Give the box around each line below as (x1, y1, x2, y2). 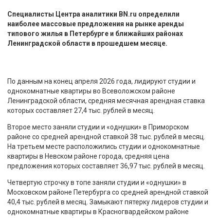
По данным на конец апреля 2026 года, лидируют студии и (7, 77, 196, 85)
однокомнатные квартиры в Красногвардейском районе (7, 207, 189, 216)
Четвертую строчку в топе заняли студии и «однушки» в (7, 178, 186, 186)
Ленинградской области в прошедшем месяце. (7, 39, 167, 47)
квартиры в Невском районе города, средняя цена (7, 152, 169, 160)
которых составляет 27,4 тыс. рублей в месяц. (7, 106, 155, 114)
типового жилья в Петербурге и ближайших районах (7, 29, 183, 37)
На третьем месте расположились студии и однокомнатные (7, 142, 200, 150)
